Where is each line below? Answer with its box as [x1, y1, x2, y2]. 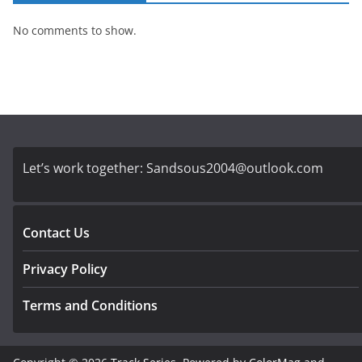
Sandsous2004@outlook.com [146, 159, 323, 177]
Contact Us [23, 224, 90, 242]
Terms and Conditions [23, 297, 158, 314]
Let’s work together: [23, 159, 146, 177]
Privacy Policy [23, 260, 107, 278]
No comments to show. [13, 22, 137, 38]
